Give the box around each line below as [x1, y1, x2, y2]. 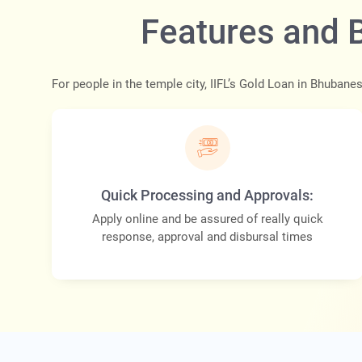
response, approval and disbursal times [102, 229, 314, 245]
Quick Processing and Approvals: [101, 187, 314, 204]
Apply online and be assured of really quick [91, 212, 323, 227]
